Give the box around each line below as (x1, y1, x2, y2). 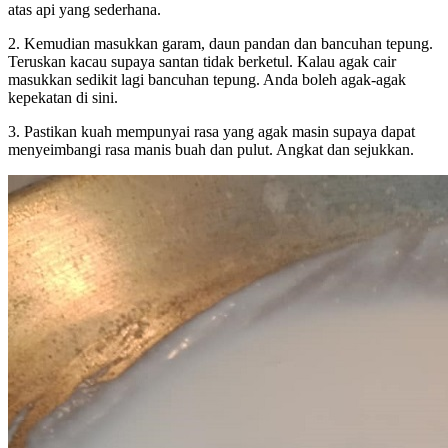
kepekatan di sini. (8, 88, 118, 106)
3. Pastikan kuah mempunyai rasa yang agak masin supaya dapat (8, 122, 415, 140)
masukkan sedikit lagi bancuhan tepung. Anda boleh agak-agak (8, 70, 406, 88)
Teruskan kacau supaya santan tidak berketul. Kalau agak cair (8, 52, 396, 70)
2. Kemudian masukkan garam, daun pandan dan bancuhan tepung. (8, 34, 433, 52)
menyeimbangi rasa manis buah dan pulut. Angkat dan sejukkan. (8, 140, 414, 158)
